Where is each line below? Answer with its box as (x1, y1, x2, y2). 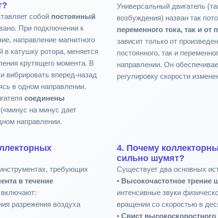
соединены (24, 96, 65, 105)
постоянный (51, 15, 95, 23)
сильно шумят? (117, 156, 184, 165)
